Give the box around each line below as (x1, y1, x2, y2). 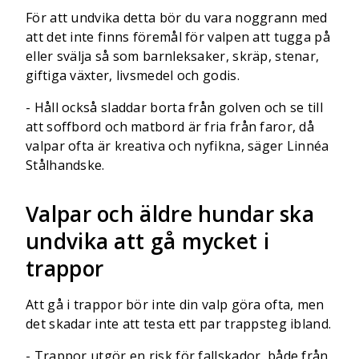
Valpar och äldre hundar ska (26, 200, 315, 228)
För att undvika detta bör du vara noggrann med (26, 9, 328, 26)
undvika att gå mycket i (26, 227, 269, 256)
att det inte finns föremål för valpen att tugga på (26, 28, 330, 46)
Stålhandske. (26, 156, 105, 174)
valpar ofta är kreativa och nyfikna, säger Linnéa (26, 137, 329, 155)
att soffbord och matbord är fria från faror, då (26, 118, 315, 135)
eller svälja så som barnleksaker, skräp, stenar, (26, 47, 320, 65)
